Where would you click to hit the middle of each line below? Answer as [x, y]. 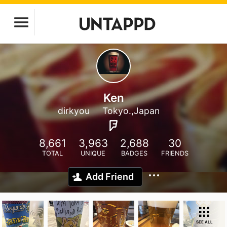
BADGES [134, 153]
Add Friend [110, 177]
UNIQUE [93, 153]
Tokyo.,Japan [131, 111]
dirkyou [73, 111]
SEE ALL [204, 222]
